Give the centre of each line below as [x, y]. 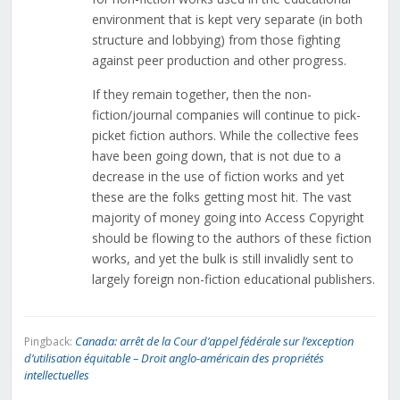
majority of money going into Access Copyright [228, 218]
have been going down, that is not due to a [216, 156]
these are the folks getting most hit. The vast [221, 197]
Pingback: [49, 342]
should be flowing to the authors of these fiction [231, 238]
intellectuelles [56, 375]
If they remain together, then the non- [201, 95]
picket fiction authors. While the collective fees [225, 136]
